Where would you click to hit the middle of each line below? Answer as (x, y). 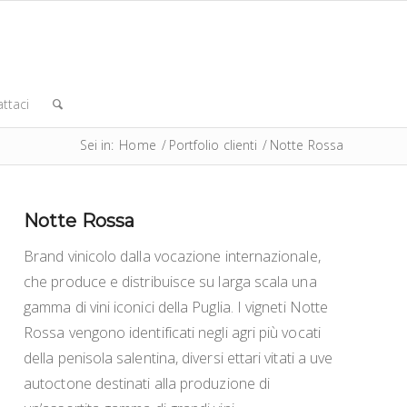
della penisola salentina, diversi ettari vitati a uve (179, 357)
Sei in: (97, 145)
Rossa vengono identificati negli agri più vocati (172, 332)
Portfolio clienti (213, 145)
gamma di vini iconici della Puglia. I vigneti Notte (176, 307)
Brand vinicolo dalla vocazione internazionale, (172, 256)
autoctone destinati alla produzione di (147, 383)
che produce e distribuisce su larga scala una (170, 281)
